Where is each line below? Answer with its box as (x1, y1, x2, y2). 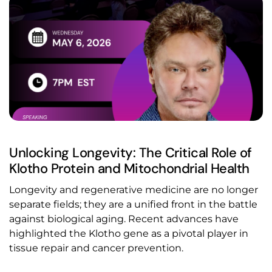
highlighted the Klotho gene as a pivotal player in (9, 228, 248, 240)
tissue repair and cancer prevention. (9, 242, 183, 254)
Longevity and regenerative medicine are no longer (9, 184, 258, 196)
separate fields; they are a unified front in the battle (9, 199, 257, 211)
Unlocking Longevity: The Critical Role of (9, 144, 252, 162)
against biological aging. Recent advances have (9, 213, 239, 225)
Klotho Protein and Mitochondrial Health (9, 160, 250, 178)
